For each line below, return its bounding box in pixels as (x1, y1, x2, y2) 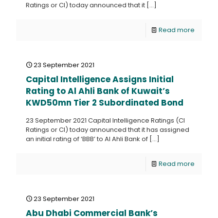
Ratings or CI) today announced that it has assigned (26, 125, 189, 134)
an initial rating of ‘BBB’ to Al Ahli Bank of (26, 134, 148, 144)
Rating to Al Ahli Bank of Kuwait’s (26, 85, 170, 97)
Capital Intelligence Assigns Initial (26, 73, 174, 85)
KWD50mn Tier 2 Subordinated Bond (26, 97, 183, 109)
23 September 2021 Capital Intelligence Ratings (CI (26, 116, 185, 125)
